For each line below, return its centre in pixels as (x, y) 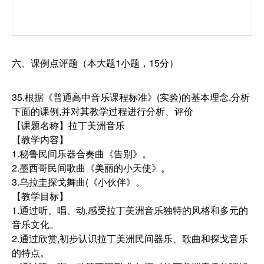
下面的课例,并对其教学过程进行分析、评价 (103, 111)
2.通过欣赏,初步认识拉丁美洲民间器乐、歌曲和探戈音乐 (130, 238)
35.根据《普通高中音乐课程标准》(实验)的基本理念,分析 (131, 97)
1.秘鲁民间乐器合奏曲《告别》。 (82, 154)
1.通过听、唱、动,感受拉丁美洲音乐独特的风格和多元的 (130, 210)
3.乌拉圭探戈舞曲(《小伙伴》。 (78, 182)
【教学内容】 (40, 139)
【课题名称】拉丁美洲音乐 (68, 125)
